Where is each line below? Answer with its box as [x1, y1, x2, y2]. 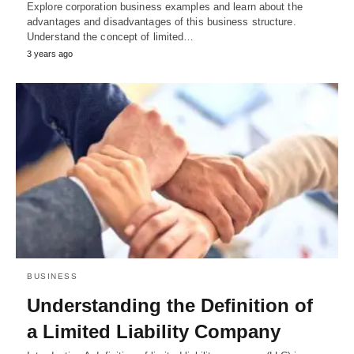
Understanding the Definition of [27, 295, 313, 317]
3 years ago [27, 49, 73, 59]
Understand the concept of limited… [27, 31, 194, 43]
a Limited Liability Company [27, 321, 281, 343]
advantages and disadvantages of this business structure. [27, 16, 296, 28]
